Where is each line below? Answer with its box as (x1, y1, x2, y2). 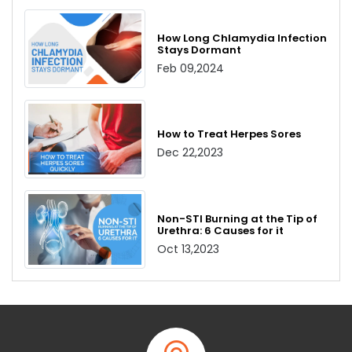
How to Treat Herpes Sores (157, 126, 302, 142)
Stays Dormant (157, 42, 242, 57)
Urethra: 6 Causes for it (157, 222, 284, 238)
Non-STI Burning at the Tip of (157, 211, 318, 226)
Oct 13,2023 (157, 240, 220, 257)
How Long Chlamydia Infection (157, 30, 328, 46)
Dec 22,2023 (157, 145, 224, 161)
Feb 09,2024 (157, 60, 225, 76)
